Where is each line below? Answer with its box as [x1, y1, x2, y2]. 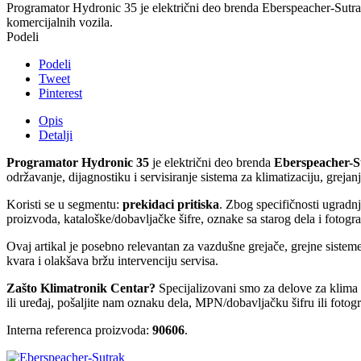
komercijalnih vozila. [6, 15, 113, 30]
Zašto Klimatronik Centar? [6, 281, 156, 296]
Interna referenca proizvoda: [6, 323, 152, 338]
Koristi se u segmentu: [6, 197, 122, 212]
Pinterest [39, 86, 82, 101]
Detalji [39, 128, 73, 143]
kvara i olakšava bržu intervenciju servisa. [6, 254, 218, 268]
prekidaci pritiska [122, 197, 219, 212]
